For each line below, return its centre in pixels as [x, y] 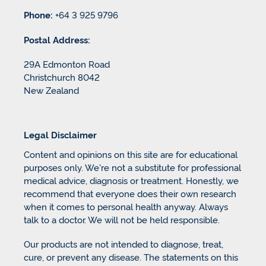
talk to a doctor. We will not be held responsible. [122, 219]
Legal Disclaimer [60, 135]
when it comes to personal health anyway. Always [126, 206]
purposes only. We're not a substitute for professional [132, 167]
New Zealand [51, 90]
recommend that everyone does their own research [130, 193]
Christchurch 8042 [62, 77]
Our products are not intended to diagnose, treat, [123, 244]
